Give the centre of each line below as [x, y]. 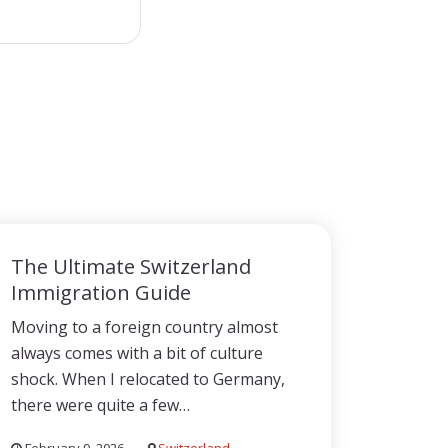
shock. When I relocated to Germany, [148, 379]
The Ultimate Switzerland [131, 266]
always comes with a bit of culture [137, 353]
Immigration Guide [101, 292]
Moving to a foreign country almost [144, 327]
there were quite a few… [100, 405]
